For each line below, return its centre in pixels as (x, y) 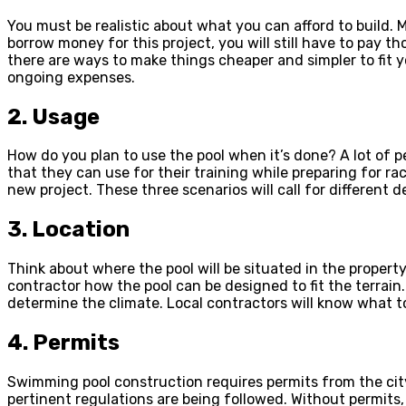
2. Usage (53, 116)
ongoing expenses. (71, 77)
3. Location (68, 230)
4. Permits (63, 343)
